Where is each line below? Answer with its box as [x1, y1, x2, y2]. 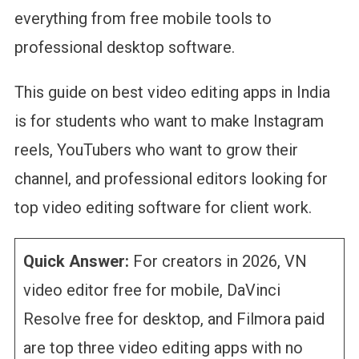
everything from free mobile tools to [14, 8, 272, 28]
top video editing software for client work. [14, 197, 312, 217]
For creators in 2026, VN [128, 251, 307, 271]
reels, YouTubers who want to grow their [14, 139, 298, 159]
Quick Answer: [22, 251, 129, 271]
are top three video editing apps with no [22, 337, 303, 357]
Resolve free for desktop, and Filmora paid [22, 309, 325, 329]
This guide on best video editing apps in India [14, 82, 330, 102]
